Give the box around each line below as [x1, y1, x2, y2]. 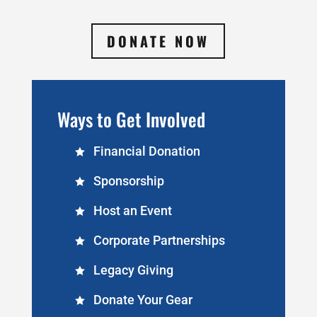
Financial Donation [93, 143, 200, 158]
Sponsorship [93, 173, 164, 188]
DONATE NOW [107, 30, 210, 52]
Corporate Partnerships [93, 232, 225, 248]
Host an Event [93, 202, 172, 218]
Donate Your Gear [93, 292, 192, 307]
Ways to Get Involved [57, 105, 205, 133]
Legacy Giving [93, 262, 173, 277]
